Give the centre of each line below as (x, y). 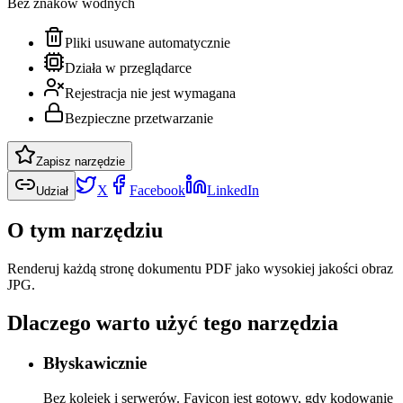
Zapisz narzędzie (81, 162)
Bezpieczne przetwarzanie (139, 119)
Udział (52, 192)
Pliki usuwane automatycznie (148, 43)
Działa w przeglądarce (128, 68)
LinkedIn (233, 191)
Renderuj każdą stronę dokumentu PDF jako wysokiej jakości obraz (200, 269)
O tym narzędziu (85, 231)
